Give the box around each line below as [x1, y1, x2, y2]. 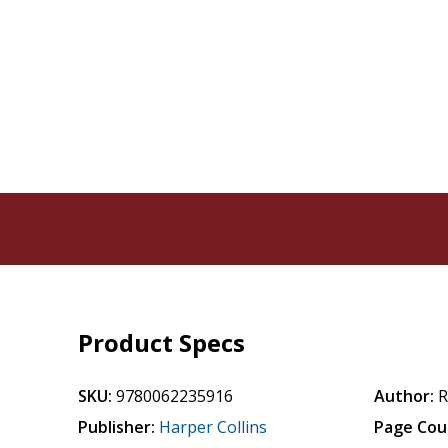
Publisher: [78, 416, 156, 438]
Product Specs [78, 326, 246, 359]
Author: [374, 385, 435, 407]
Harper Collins [159, 416, 268, 438]
